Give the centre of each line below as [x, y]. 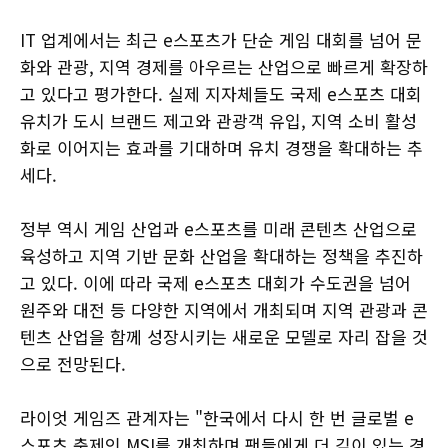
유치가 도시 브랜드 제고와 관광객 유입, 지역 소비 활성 [218, 121]
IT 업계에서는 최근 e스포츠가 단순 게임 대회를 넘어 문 [221, 40]
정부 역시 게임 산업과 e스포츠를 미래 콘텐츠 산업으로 [218, 229]
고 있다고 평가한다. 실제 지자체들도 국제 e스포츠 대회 [221, 94]
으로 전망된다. [73, 364]
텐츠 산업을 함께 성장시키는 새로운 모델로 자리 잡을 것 [224, 337]
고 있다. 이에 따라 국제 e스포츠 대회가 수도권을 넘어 [215, 283]
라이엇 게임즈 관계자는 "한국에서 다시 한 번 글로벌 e [217, 418]
